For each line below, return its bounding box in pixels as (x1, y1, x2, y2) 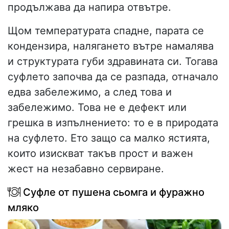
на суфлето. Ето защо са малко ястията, (8, 132, 210, 145)
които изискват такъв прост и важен (8, 147, 193, 160)
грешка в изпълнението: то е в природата (8, 117, 218, 129)
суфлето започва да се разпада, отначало (8, 71, 218, 83)
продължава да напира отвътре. (8, 1, 171, 14)
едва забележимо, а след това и (8, 86, 172, 99)
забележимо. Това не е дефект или (8, 101, 187, 114)
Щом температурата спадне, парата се (8, 25, 204, 37)
